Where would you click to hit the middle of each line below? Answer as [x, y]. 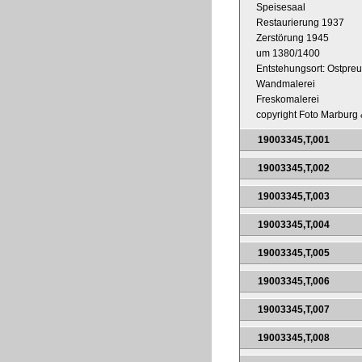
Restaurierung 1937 [300, 22]
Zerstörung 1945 [293, 38]
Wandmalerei [286, 84]
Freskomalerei [288, 99]
